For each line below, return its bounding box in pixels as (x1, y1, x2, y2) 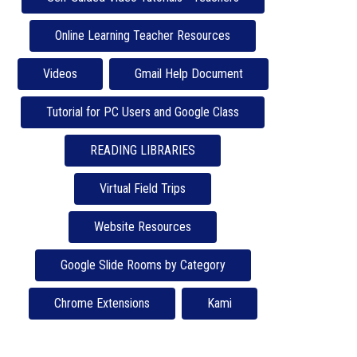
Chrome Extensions (53, 296, 150, 312)
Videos (42, 66, 77, 82)
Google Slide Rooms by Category (60, 257, 226, 273)
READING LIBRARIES (90, 143, 196, 159)
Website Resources (94, 219, 192, 235)
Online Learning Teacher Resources (55, 28, 231, 44)
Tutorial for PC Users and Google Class (46, 104, 240, 120)
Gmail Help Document (134, 66, 243, 82)
